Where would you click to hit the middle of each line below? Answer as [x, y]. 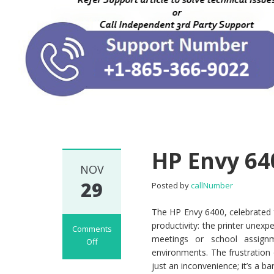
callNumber [212, 186]
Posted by [172, 186]
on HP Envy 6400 [106, 255]
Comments [92, 229]
